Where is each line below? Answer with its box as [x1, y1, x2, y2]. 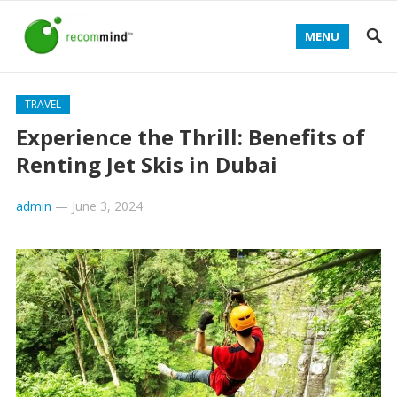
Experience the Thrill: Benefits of [15, 122, 365, 152]
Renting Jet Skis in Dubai [15, 150, 277, 179]
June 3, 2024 [71, 198, 143, 214]
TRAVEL [24, 97, 61, 112]
